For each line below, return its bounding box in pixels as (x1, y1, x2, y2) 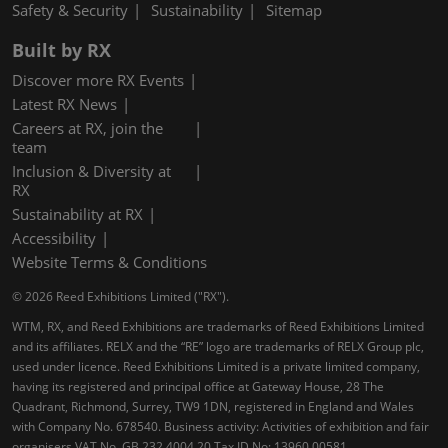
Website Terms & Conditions (12, 251, 207, 272)
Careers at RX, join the (12, 117, 163, 138)
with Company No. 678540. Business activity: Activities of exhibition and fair (12, 417, 429, 435)
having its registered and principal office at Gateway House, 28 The (12, 377, 384, 395)
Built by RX (12, 37, 111, 62)
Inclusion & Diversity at (12, 160, 171, 181)
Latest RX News (12, 93, 117, 114)
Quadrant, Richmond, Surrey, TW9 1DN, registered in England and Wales (12, 397, 414, 415)
